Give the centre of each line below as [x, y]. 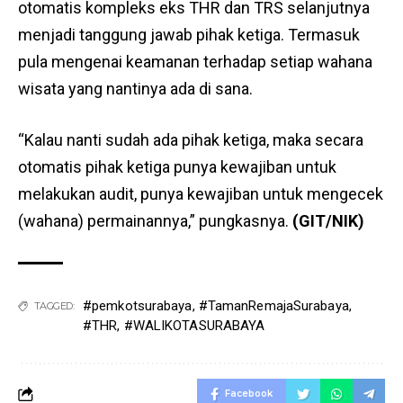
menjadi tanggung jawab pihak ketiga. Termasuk [189, 35]
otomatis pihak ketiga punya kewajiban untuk [177, 167]
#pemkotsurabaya [138, 306]
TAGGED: [54, 306]
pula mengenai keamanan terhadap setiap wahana [195, 62]
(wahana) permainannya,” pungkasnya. [155, 221]
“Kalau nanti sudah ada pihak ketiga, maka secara [191, 140]
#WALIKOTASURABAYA [194, 326]
